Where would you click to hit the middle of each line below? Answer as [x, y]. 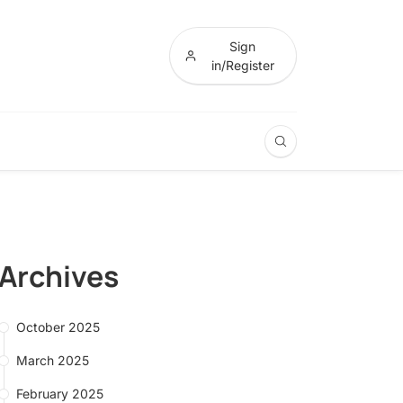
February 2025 [59, 394]
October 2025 [58, 327]
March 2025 [52, 360]
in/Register [242, 65]
